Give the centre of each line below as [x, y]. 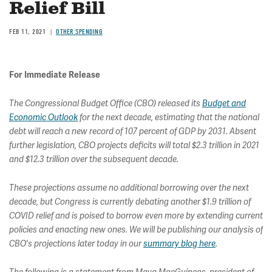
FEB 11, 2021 [27, 32]
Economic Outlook [43, 117]
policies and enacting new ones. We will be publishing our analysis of [136, 230]
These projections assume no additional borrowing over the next [129, 188]
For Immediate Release [55, 75]
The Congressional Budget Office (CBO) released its [106, 104]
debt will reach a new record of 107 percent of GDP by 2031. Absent [133, 131]
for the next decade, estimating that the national [168, 117]
